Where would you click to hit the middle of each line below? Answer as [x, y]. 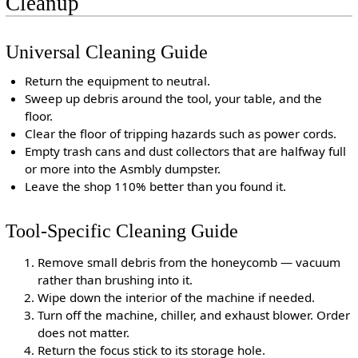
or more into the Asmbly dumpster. [123, 169]
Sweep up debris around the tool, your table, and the [174, 99]
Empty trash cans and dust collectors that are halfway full [186, 151]
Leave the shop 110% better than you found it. [156, 187]
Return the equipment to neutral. [118, 81]
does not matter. [83, 332]
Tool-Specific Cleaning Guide [121, 230]
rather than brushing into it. [115, 280]
